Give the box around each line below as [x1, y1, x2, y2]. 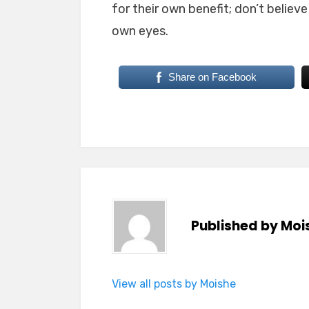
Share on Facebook [168, 71, 257, 83]
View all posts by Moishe [112, 277, 236, 290]
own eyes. [112, 23, 168, 39]
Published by [191, 217, 281, 235]
